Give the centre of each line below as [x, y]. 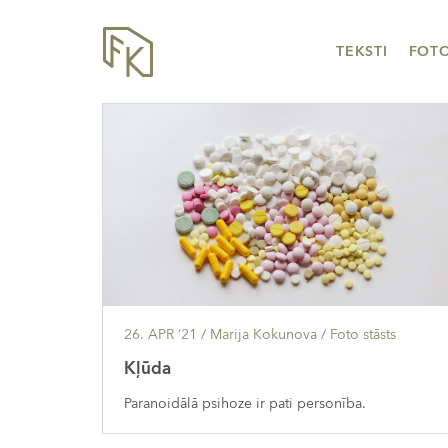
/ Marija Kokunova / [263, 334]
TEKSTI [362, 51]
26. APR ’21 [160, 334]
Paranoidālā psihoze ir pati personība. [245, 404]
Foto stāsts [363, 334]
